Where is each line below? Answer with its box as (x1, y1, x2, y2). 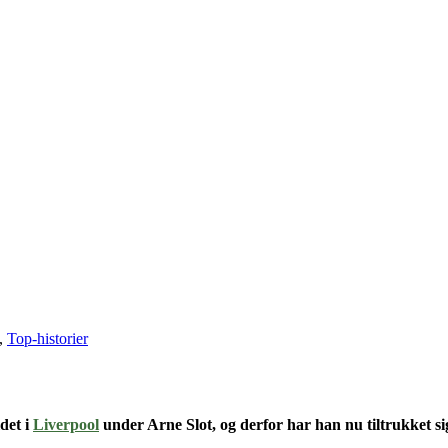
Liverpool (33, 415, 99, 433)
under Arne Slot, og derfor (99, 415, 283, 433)
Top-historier (7, 329, 88, 347)
